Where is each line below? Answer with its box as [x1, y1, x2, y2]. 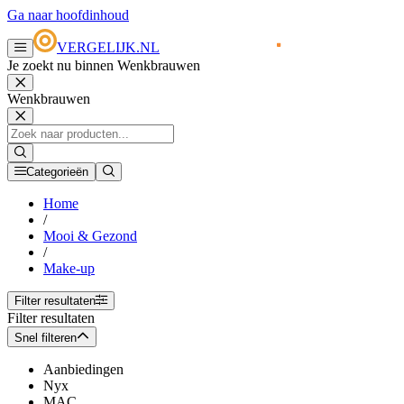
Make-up [43, 261, 95, 277]
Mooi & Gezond [43, 228, 137, 244]
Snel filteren [14, 331, 77, 345]
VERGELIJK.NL [57, 40, 160, 56]
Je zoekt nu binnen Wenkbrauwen [7, 58, 200, 74]
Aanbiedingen [43, 362, 124, 378]
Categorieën [26, 165, 88, 179]
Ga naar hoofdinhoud [7, 7, 129, 23]
